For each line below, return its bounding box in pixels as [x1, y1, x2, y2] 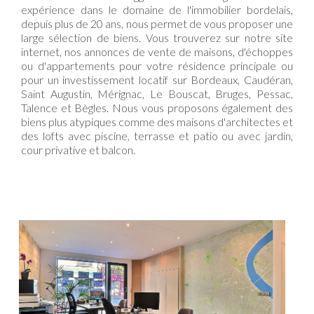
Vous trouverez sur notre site [141, 31, 293, 45]
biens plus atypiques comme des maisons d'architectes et [21, 115, 293, 129]
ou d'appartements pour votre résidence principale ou [21, 59, 293, 73]
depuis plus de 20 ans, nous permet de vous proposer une [21, 17, 293, 31]
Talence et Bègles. [21, 101, 109, 115]
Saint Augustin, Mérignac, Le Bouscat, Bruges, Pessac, [21, 87, 293, 101]
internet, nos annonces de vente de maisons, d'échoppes [21, 45, 293, 59]
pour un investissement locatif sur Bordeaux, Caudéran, [21, 73, 293, 87]
